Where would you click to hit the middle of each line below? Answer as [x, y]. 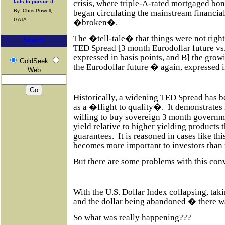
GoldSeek [34, 61]
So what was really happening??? [132, 218]
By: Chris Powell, [33, 10]
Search [34, 40]
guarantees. [94, 136]
